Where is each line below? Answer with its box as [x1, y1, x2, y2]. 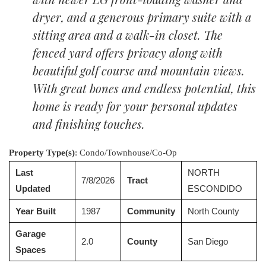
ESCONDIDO [188, 183, 242, 194]
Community [127, 206, 175, 216]
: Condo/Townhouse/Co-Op [75, 148, 177, 157]
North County [188, 206, 239, 216]
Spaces [15, 245, 46, 255]
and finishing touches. [33, 116, 145, 132]
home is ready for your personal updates [33, 98, 237, 114]
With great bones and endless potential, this [33, 80, 256, 96]
